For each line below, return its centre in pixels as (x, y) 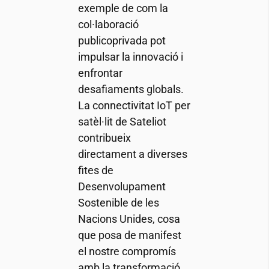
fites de (95, 171)
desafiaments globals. (131, 89)
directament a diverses (132, 154)
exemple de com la (123, 8)
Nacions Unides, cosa (129, 219)
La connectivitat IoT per (134, 106)
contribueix (104, 138)
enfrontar (100, 73)
